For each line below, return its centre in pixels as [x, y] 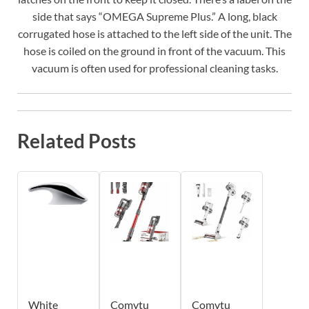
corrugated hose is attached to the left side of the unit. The [154, 34]
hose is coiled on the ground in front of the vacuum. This [154, 51]
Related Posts [77, 141]
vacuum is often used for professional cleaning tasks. [154, 68]
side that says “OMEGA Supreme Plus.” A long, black [154, 17]
